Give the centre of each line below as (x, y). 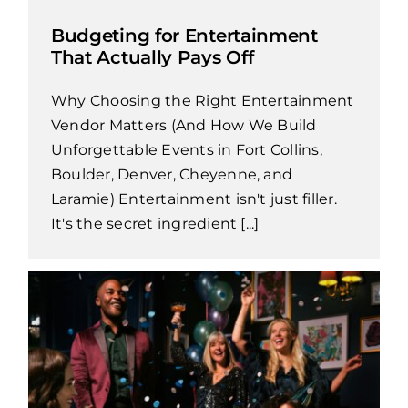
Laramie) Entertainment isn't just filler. (194, 199)
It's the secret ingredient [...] (155, 223)
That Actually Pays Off (152, 57)
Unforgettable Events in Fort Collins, (186, 149)
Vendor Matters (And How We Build (184, 125)
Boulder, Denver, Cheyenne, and (172, 174)
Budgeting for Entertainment (184, 35)
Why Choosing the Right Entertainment (202, 100)
